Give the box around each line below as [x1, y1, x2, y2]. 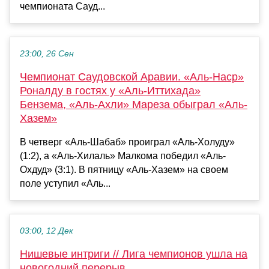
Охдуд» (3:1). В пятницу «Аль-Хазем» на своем [20, 165, 228, 175]
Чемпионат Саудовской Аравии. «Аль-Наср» [20, 71, 244, 83]
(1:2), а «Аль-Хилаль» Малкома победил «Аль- [20, 151, 226, 162]
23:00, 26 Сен [20, 49, 74, 59]
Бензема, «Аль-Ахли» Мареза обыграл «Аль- [20, 98, 247, 111]
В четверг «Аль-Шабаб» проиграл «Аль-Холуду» [20, 137, 235, 148]
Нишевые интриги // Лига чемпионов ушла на [20, 248, 247, 261]
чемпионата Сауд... [20, 1, 105, 12]
